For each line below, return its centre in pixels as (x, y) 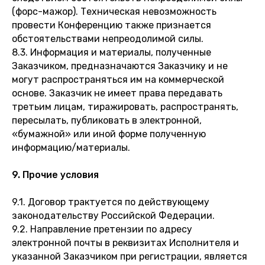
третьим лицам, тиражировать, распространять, (125, 107)
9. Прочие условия (55, 175)
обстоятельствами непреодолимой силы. (108, 39)
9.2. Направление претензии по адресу (102, 229)
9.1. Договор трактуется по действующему (111, 202)
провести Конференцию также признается (112, 25)
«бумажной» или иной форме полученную (109, 134)
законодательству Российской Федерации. (113, 216)
